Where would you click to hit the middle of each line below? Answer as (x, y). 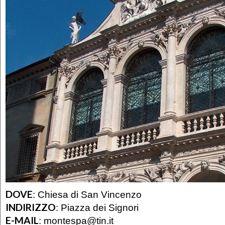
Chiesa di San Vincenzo (90, 195)
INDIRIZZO (31, 207)
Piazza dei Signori (100, 208)
